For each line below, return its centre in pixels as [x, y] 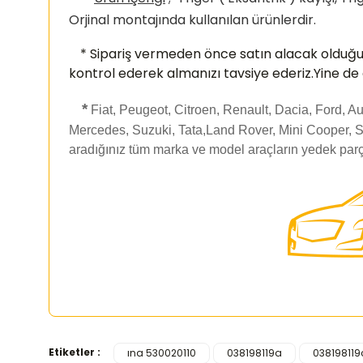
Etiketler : [75, 352]
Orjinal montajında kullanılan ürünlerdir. [192, 20]
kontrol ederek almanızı [146, 73]
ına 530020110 [162, 353]
